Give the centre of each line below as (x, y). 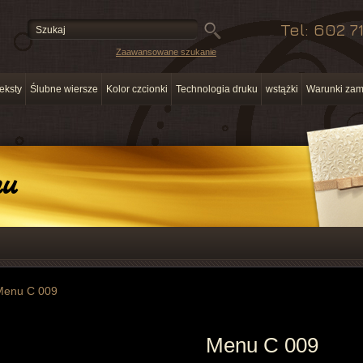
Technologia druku (217, 89)
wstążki (282, 89)
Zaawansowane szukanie (166, 52)
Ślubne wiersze (64, 89)
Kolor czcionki (137, 89)
